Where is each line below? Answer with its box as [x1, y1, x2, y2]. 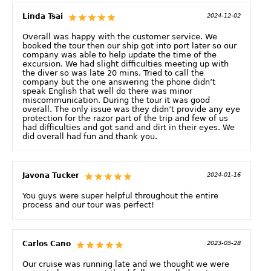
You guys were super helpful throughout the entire [22, 191, 218, 200]
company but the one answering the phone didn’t [22, 77, 215, 87]
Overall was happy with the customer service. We [22, 31, 217, 41]
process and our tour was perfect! [22, 200, 154, 209]
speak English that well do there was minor [22, 86, 192, 96]
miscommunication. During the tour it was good [22, 95, 210, 105]
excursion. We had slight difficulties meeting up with [22, 59, 229, 68]
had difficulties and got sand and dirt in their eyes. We [22, 122, 235, 132]
